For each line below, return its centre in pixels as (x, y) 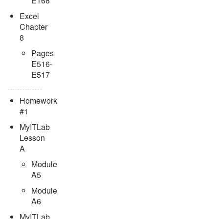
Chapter (33, 26)
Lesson (32, 137)
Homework (38, 100)
